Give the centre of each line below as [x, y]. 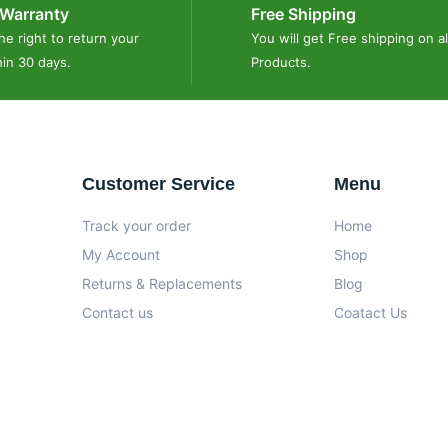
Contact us [117, 312]
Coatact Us [370, 312]
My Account [121, 254]
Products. [281, 62]
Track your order [136, 225]
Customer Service [158, 184]
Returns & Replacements [162, 283]
